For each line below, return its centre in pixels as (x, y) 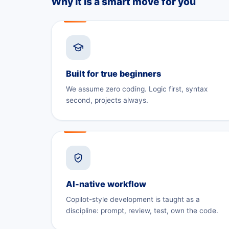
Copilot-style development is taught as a (133, 199)
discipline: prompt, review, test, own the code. (142, 210)
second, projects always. (107, 100)
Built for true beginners (113, 73)
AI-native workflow (106, 184)
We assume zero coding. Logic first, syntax (137, 89)
